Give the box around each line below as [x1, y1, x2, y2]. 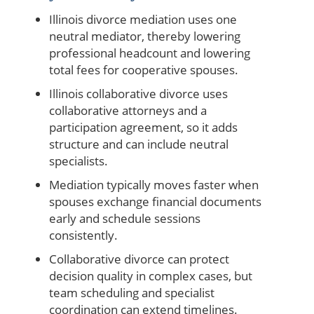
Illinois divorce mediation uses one [49, 11, 237, 27]
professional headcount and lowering [49, 44, 250, 61]
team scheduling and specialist [49, 284, 214, 301]
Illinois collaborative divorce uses [49, 85, 228, 102]
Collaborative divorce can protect [49, 250, 229, 267]
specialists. [49, 152, 111, 169]
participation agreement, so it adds [49, 118, 238, 135]
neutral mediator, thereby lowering [49, 27, 240, 44]
